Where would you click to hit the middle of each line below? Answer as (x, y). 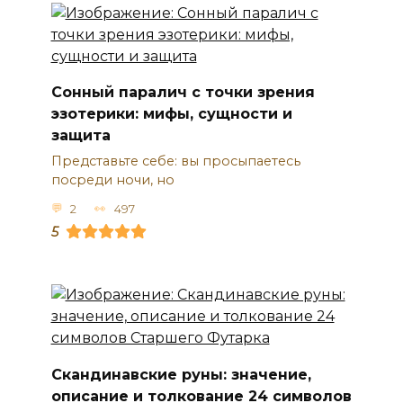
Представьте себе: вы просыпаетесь (175, 161)
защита (81, 136)
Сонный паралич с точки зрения (183, 93)
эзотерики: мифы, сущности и (171, 114)
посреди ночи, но (112, 180)
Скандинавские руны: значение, (181, 374)
